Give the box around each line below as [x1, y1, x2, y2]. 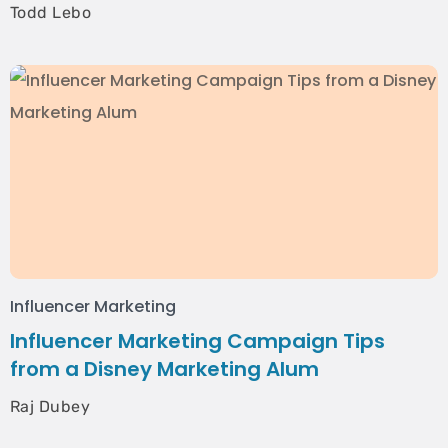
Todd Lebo [10, 3, 92, 22]
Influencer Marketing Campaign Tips [10, 327, 385, 355]
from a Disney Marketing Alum [10, 355, 319, 383]
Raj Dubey [10, 397, 91, 416]
